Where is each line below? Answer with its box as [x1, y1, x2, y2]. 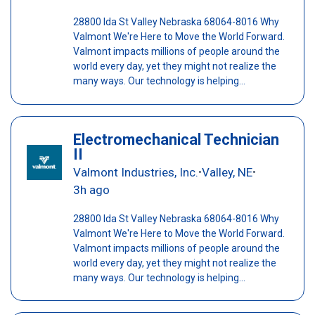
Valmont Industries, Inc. [72, 165, 198, 179]
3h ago [72, 182, 110, 197]
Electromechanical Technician [72, 130, 279, 148]
